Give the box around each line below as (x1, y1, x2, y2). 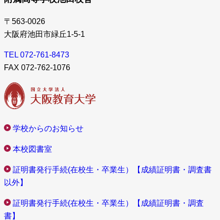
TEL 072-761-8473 (4, 50, 69, 59)
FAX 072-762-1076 (4, 63, 70, 72)
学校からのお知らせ (13, 124, 83, 133)
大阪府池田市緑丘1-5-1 (4, 29, 85, 38)
